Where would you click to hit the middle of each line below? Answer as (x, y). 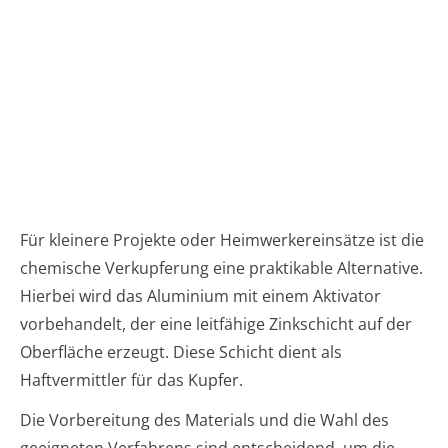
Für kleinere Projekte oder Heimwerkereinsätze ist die (222, 240)
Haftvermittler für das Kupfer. (131, 380)
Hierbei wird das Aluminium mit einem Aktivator (200, 296)
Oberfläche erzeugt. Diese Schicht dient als (181, 352)
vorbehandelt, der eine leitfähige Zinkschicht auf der (216, 324)
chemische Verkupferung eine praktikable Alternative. (221, 268)
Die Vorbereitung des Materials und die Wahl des (204, 420)
